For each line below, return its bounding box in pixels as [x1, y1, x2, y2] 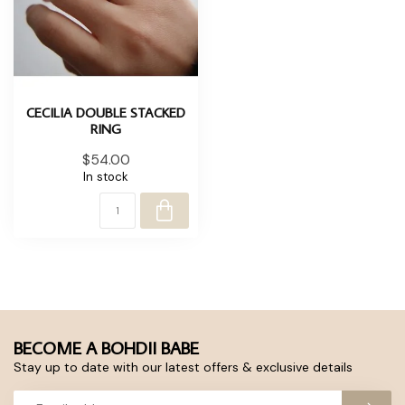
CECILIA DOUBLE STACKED [26, 102, 185, 121]
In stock [83, 168, 128, 184]
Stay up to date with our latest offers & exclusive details [14, 358, 353, 375]
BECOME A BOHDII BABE [14, 335, 199, 359]
